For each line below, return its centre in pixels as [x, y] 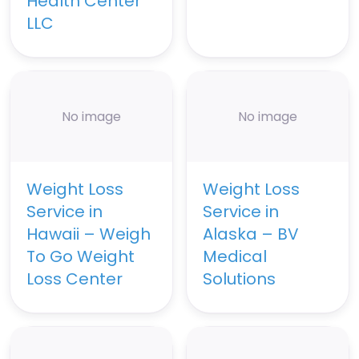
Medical [235, 257]
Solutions [239, 279]
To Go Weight [81, 257]
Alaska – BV [251, 234]
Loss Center [75, 279]
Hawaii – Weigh [89, 234]
